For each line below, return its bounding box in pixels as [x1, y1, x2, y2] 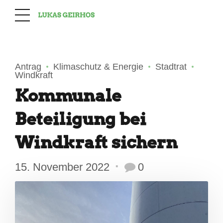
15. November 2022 [15, 160, 110, 173]
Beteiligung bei [15, 109, 146, 129]
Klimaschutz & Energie [53, 62, 143, 72]
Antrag [15, 62, 41, 72]
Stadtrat [155, 62, 187, 72]
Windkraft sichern [15, 132, 178, 152]
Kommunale [15, 85, 121, 106]
